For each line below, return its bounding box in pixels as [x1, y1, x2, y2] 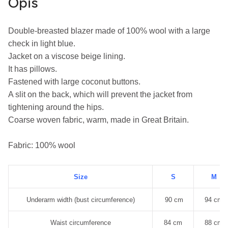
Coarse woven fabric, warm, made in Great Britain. [8, 115, 189, 124]
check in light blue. [8, 39, 75, 48]
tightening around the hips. [8, 102, 104, 111]
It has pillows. [8, 64, 57, 73]
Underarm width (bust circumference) [26, 195, 135, 204]
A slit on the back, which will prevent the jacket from [8, 90, 192, 99]
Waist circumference [50, 218, 111, 226]
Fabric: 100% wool [8, 140, 75, 150]
